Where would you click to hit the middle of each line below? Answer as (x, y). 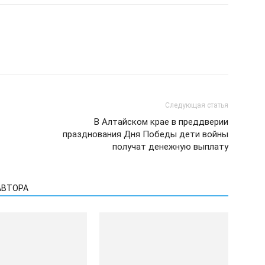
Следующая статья (197, 105)
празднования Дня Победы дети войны (146, 134)
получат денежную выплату (170, 147)
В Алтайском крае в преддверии (161, 122)
